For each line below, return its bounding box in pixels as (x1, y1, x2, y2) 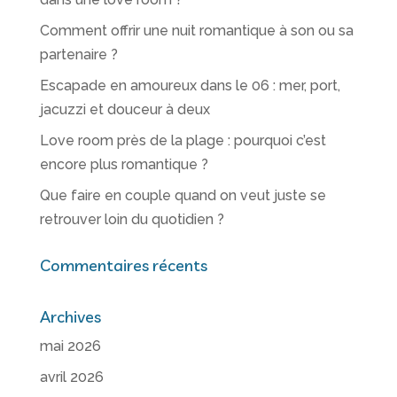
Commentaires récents (39, 255, 207, 276)
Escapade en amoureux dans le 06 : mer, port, (39, 77, 340, 95)
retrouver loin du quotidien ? (39, 211, 224, 229)
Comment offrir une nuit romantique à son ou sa (39, 22, 354, 40)
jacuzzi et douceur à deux (39, 101, 210, 119)
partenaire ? (39, 46, 118, 64)
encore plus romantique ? (39, 156, 208, 174)
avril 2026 (39, 369, 104, 386)
